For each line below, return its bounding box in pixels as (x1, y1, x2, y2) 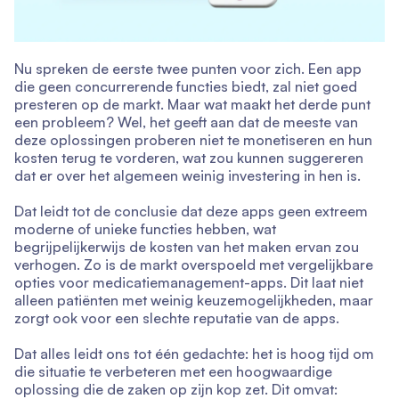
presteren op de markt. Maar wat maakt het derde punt (14, 95, 370, 114)
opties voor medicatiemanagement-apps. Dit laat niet (14, 273, 363, 292)
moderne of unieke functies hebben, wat (14, 220, 276, 239)
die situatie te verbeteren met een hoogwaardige (14, 362, 332, 381)
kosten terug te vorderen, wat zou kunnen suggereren (14, 149, 363, 167)
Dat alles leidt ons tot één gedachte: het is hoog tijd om (14, 345, 374, 363)
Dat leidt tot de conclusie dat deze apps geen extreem (14, 202, 368, 221)
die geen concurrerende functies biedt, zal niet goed (14, 77, 357, 96)
